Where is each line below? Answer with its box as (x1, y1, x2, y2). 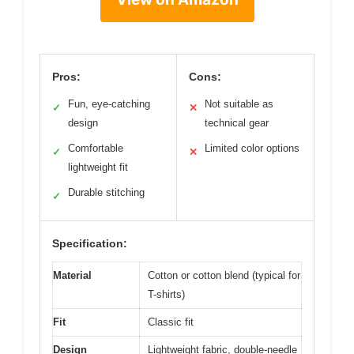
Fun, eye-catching (68, 98, 150, 110)
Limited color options (205, 142, 299, 154)
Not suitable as (205, 98, 273, 110)
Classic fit (148, 316, 194, 328)
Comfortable (68, 142, 123, 154)
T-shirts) (148, 288, 185, 300)
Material (53, 269, 92, 281)
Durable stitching (68, 186, 145, 198)
